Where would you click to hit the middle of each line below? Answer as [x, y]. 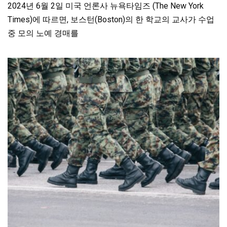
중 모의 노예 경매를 [43, 33]
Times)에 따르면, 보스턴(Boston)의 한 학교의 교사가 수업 [111, 20]
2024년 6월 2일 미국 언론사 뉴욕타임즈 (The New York [106, 6]
